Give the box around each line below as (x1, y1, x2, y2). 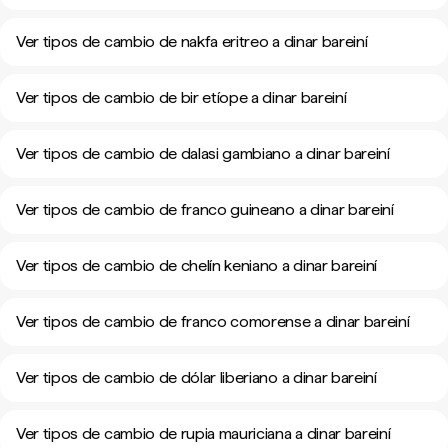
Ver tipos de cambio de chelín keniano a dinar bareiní (16, 256, 378, 275)
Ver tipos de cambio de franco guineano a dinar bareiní (16, 200, 394, 219)
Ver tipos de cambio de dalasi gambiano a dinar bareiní (16, 144, 390, 163)
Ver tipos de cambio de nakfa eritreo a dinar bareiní (16, 32, 368, 51)
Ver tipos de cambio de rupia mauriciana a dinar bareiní (16, 424, 391, 443)
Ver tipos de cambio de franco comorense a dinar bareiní (16, 312, 410, 331)
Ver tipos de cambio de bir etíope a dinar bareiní (16, 88, 347, 107)
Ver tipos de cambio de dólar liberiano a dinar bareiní (16, 368, 377, 387)
